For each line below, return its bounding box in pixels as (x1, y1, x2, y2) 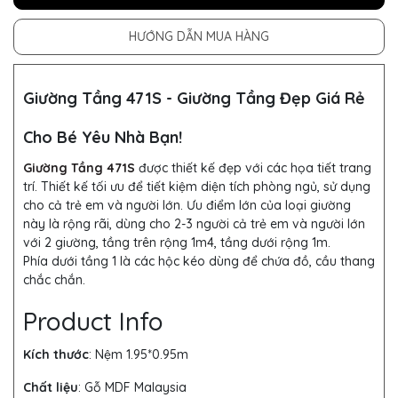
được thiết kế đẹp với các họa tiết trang (135, 160, 371, 177)
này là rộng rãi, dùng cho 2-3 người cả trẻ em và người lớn (23, 216, 365, 233)
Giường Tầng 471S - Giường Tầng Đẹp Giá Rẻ (23, 88, 365, 109)
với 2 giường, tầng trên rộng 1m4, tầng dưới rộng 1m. (23, 235, 330, 251)
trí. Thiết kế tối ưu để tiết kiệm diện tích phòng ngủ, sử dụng (23, 179, 370, 195)
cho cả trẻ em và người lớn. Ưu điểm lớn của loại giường (23, 197, 351, 214)
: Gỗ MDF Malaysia (78, 379, 187, 396)
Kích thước (23, 346, 89, 363)
